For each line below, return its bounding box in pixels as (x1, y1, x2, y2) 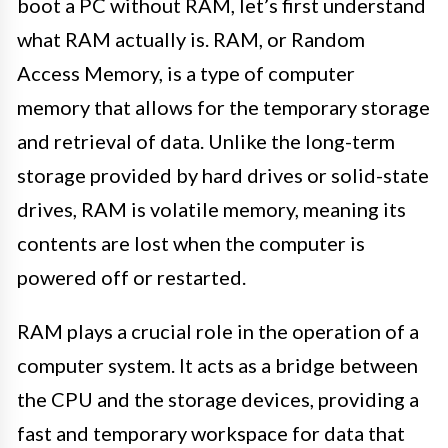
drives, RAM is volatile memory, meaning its (17, 196, 406, 221)
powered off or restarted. (17, 264, 246, 289)
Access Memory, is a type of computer (17, 60, 355, 85)
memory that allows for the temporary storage (17, 94, 430, 119)
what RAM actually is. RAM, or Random (17, 26, 365, 51)
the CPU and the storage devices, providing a (17, 386, 419, 411)
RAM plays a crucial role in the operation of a (17, 318, 419, 343)
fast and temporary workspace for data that (17, 420, 405, 445)
